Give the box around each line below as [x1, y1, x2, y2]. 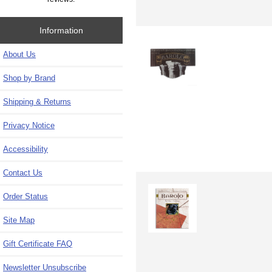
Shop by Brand [3, 73, 55, 83]
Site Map [3, 216, 35, 225]
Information [39, 25, 83, 36]
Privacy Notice [3, 121, 55, 131]
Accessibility [3, 144, 48, 154]
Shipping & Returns [3, 97, 71, 107]
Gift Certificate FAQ [3, 239, 72, 249]
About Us [3, 50, 36, 59]
